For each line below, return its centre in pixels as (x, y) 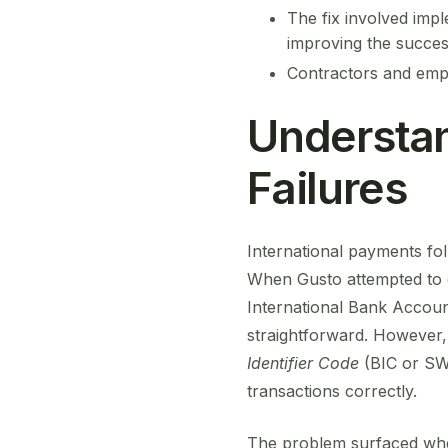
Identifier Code (303, 363)
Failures (327, 187)
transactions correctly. (332, 391)
